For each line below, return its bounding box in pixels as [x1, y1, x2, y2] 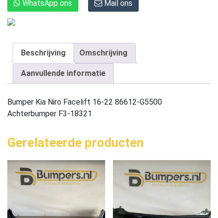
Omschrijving [79, 48, 127, 57]
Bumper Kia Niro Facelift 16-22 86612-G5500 [7, 97, 162, 107]
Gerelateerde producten [7, 135, 144, 150]
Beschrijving [21, 48, 66, 57]
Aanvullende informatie [21, 68, 106, 78]
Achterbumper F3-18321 [7, 109, 92, 118]
